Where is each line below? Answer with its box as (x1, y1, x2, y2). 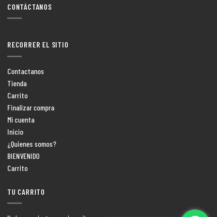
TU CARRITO (7, 186, 45, 196)
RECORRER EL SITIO (7, 40, 69, 49)
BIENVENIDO (7, 151, 40, 160)
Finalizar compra (7, 102, 54, 112)
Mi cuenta (7, 114, 34, 124)
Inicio (7, 126, 23, 136)
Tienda (7, 78, 27, 88)
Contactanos (7, 66, 44, 76)
